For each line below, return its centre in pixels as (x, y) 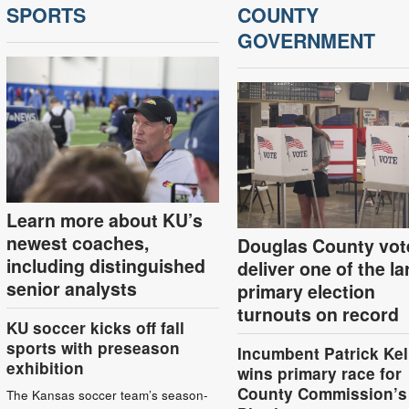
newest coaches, (77, 242)
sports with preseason (93, 347)
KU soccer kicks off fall (95, 327)
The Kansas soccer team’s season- (107, 394)
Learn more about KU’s (104, 220)
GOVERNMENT (307, 40)
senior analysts (71, 288)
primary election (307, 291)
